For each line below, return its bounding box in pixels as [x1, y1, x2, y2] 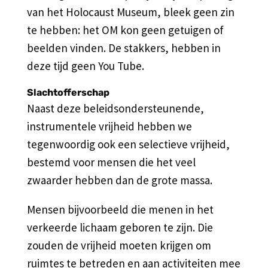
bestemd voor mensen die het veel [26, 154, 196, 169]
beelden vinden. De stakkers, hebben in [26, 40, 221, 55]
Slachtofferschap [26, 86, 109, 98]
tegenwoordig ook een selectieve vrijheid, [26, 136, 230, 151]
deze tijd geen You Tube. [26, 58, 144, 73]
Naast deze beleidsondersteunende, [26, 100, 204, 115]
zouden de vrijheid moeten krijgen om [26, 237, 211, 252]
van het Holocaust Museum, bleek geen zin [26, 4, 234, 19]
